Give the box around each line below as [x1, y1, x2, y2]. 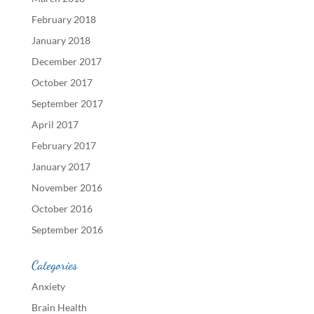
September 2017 [31, 97, 103, 109]
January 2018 [31, 34, 90, 46]
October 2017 [31, 76, 93, 88]
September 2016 [31, 224, 103, 235]
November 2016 [31, 182, 102, 193]
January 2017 [31, 161, 90, 172]
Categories [31, 257, 77, 273]
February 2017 [31, 139, 96, 151]
